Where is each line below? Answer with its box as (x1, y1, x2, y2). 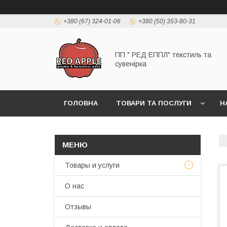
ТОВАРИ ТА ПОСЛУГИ (116, 99, 192, 107)
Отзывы (65, 203, 91, 211)
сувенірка (115, 59, 146, 68)
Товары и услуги (65, 161, 120, 169)
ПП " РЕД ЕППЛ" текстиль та (115, 50, 211, 59)
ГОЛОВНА (64, 99, 98, 107)
